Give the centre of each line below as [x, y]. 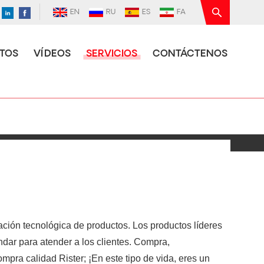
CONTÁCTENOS [190, 54]
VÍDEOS [52, 54]
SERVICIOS [112, 54]
